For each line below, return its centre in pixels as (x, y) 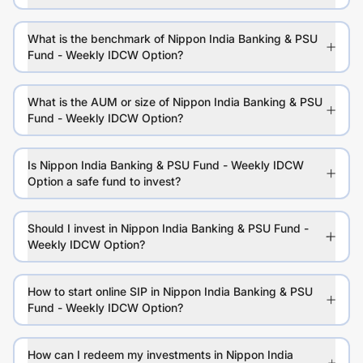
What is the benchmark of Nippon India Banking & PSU (173, 39)
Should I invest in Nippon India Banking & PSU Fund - (168, 228)
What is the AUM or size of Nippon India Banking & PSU (175, 102)
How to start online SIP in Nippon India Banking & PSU (170, 292)
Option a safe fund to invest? (104, 181)
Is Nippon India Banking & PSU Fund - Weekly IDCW (166, 165)
